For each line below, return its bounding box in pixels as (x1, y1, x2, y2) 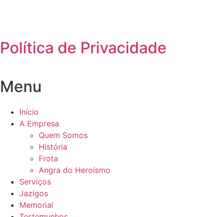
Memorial (19, 200, 53, 210)
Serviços (19, 176, 51, 186)
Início (19, 107, 39, 117)
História (39, 141, 67, 152)
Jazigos (19, 188, 48, 198)
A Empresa (19, 118, 59, 128)
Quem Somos (39, 130, 88, 140)
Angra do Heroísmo (39, 165, 110, 175)
